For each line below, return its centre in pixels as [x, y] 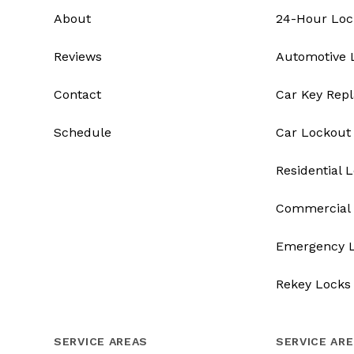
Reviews [78, 57]
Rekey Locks [313, 284]
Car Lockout [313, 133]
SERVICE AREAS [101, 342]
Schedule [83, 133]
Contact [77, 95]
